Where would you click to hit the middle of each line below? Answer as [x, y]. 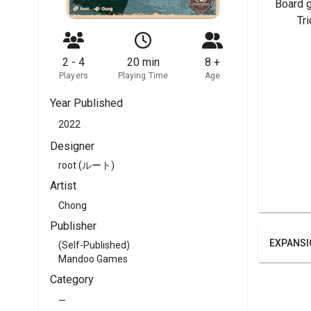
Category [72, 280]
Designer [72, 146]
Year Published [86, 103]
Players [74, 76]
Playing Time [143, 76]
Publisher [73, 226]
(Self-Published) [94, 245]
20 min [143, 62]
